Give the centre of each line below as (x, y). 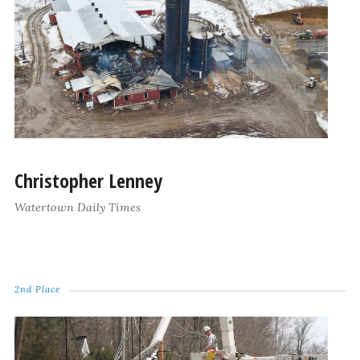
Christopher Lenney (88, 181)
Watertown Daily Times (77, 208)
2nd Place (37, 290)
